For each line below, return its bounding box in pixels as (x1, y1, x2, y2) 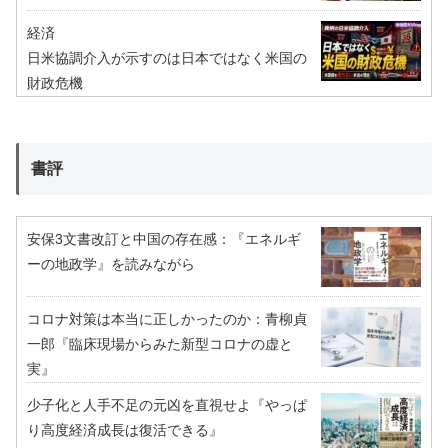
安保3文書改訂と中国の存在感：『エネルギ (27, 230, 301, 247)
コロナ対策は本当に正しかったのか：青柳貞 (27, 310, 307, 327)
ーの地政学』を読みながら (27, 255, 195, 272)
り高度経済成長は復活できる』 (27, 421, 223, 438)
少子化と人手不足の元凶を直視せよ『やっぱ (27, 396, 307, 413)
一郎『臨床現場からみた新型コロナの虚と (27, 335, 293, 352)
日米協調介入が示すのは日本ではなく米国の (27, 49, 307, 66)
